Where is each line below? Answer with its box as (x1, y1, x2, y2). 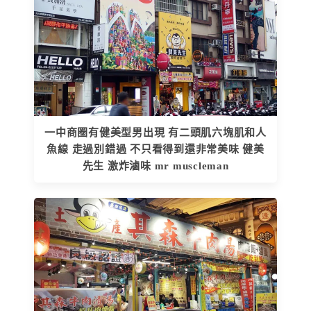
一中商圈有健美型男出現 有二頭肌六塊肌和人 (44, 126, 267, 138)
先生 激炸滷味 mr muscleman (82, 160, 229, 171)
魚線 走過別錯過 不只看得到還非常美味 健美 (47, 143, 264, 155)
